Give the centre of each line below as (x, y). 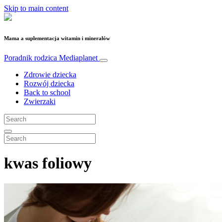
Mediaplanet (78, 57)
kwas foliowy (48, 163)
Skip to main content (36, 8)
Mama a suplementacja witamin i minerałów (57, 38)
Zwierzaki (40, 101)
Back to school (47, 92)
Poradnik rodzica (31, 57)
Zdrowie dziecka (50, 74)
